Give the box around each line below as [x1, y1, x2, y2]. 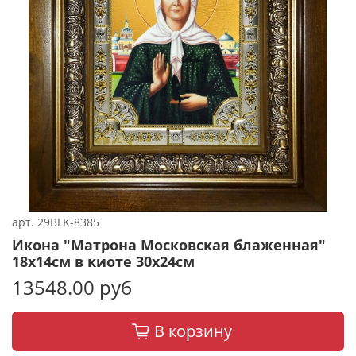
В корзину [154, 319, 232, 342]
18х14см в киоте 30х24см [12, 251, 195, 271]
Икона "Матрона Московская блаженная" [12, 234, 326, 254]
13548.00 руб [12, 273, 132, 300]
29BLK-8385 [37, 214, 99, 230]
